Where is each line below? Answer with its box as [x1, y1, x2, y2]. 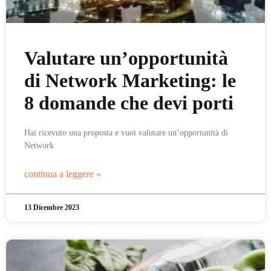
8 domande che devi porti [24, 93, 233, 114]
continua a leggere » [24, 169, 101, 179]
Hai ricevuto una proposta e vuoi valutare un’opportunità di [24, 128, 228, 137]
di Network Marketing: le [24, 70, 236, 91]
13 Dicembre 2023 [24, 203, 79, 212]
